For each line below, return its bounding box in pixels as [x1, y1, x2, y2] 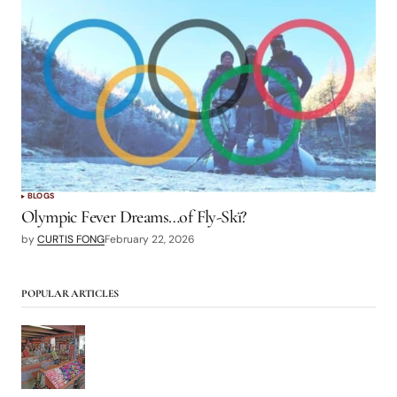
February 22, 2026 [105, 232, 195, 247]
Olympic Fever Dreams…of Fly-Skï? [21, 206, 247, 229]
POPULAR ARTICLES [21, 287, 120, 300]
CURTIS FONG [37, 232, 105, 247]
